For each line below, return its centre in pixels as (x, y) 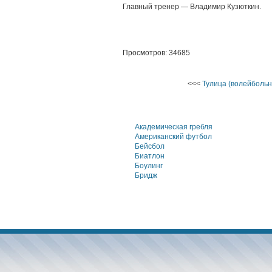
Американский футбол (173, 137)
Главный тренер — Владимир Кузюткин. (192, 7)
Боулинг (149, 166)
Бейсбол (150, 146)
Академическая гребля (174, 127)
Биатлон (150, 156)
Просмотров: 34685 (156, 53)
